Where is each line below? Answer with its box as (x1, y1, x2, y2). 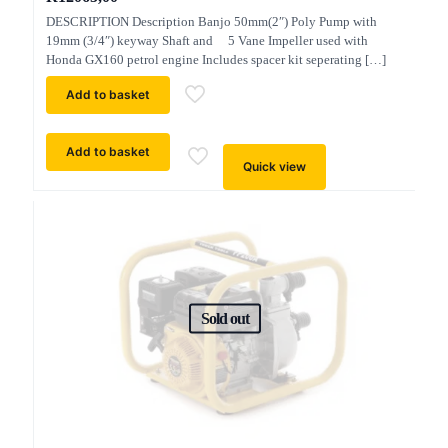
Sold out (200, 309, 249, 327)
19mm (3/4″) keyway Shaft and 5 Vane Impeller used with (46, 33, 368, 48)
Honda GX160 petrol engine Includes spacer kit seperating (46, 52, 362, 67)
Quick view (243, 159, 306, 174)
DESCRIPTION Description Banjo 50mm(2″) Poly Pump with (46, 14, 377, 29)
